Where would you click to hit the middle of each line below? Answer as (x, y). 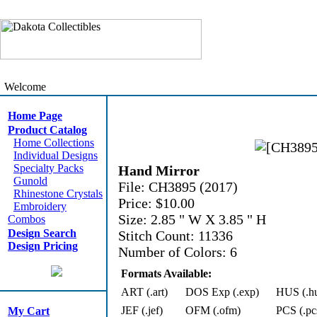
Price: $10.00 (156, 203)
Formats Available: (166, 273)
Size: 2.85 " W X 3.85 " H (192, 219)
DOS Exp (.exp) (222, 292)
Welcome (24, 87)
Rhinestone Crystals (58, 194)
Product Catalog (47, 130)
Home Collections (54, 143)
